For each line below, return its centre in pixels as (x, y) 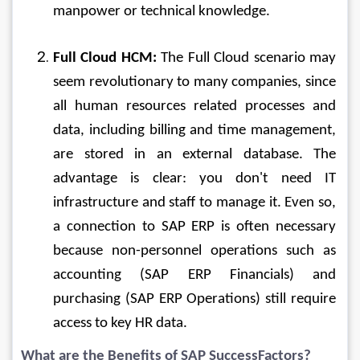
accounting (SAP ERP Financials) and (196, 275)
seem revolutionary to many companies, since (196, 82)
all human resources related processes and (196, 106)
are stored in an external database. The (196, 154)
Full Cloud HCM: (105, 58)
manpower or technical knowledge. (162, 11)
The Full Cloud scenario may (248, 58)
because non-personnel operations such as (196, 251)
